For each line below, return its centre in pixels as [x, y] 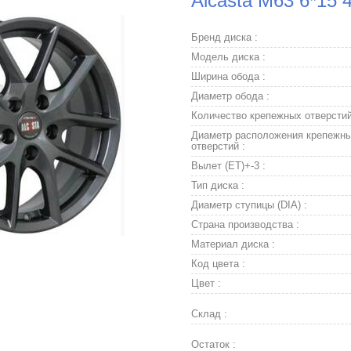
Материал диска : [233, 244]
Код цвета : [218, 264]
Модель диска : [228, 57]
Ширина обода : [228, 76]
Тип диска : [218, 185]
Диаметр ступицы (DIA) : [249, 205]
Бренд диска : [224, 37]
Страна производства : [245, 224]
